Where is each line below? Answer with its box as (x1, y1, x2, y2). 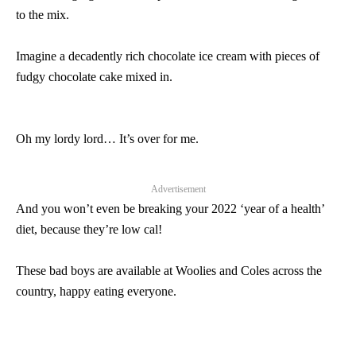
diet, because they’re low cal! (16, 222, 162, 236)
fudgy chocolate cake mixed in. (16, 70, 172, 83)
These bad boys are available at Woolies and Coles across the (16, 264, 322, 277)
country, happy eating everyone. (16, 284, 176, 298)
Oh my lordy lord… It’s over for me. (16, 132, 199, 145)
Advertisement (150, 184, 206, 195)
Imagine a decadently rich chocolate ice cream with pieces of (16, 49, 319, 63)
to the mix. (16, 8, 69, 21)
